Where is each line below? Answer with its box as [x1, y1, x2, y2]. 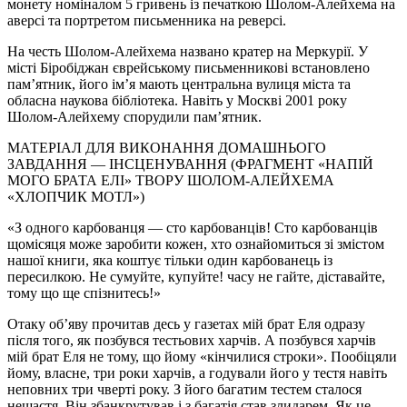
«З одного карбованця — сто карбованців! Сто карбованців [7, 219, 378, 235]
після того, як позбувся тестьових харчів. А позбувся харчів [7, 332, 376, 348]
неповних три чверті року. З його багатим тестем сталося [7, 381, 362, 397]
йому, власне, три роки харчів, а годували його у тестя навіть [7, 364, 387, 381]
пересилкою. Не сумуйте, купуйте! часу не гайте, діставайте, [7, 268, 385, 284]
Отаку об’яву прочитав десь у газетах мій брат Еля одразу [7, 315, 365, 332]
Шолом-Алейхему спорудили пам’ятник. [7, 108, 262, 124]
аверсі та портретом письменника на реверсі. [7, 12, 286, 28]
